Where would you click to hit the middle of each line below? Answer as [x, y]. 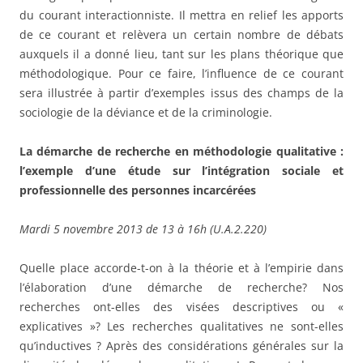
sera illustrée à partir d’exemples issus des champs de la [181, 92]
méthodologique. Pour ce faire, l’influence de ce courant [181, 73]
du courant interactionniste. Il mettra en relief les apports [181, 15]
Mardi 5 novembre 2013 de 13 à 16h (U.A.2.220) [143, 228]
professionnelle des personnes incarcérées [138, 190]
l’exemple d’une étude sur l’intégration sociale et [181, 170]
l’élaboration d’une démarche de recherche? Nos [181, 287]
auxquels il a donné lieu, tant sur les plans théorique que [181, 53]
